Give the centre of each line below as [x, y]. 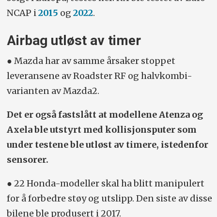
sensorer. [27, 160]
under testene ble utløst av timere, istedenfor [107, 145]
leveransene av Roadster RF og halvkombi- [99, 76]
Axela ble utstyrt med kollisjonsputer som [101, 130]
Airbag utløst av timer [74, 40]
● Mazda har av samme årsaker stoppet [91, 61]
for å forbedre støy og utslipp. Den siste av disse [109, 199]
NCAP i [22, 13]
